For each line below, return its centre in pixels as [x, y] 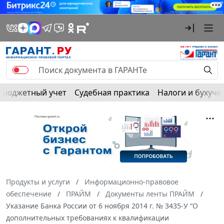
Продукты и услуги [38, 181]
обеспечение [29, 193]
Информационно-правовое [131, 181]
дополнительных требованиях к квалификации [87, 217]
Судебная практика [112, 92]
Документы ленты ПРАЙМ [150, 193]
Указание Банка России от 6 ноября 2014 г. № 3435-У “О [102, 205]
